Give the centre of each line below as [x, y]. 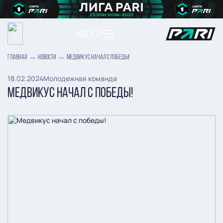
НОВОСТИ [47, 58]
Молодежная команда [80, 79]
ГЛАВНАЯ [17, 58]
